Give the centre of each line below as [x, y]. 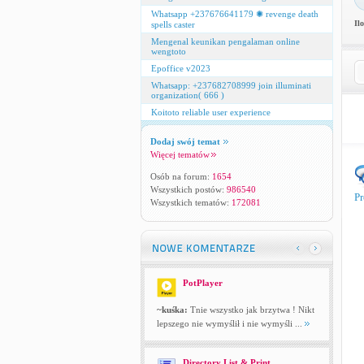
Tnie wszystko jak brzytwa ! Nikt [251, 310]
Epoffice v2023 [180, 68]
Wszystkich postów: [188, 189]
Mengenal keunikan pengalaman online [225, 41]
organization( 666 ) [187, 95]
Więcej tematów [180, 154]
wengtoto [168, 51]
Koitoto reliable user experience [210, 112]
